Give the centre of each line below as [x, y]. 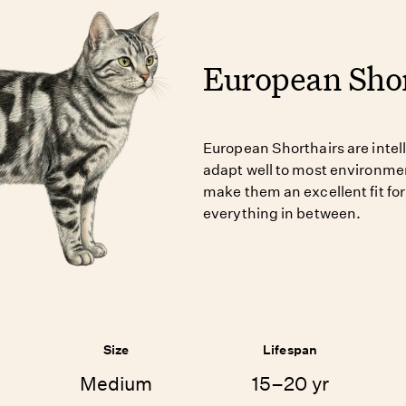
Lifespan [290, 350]
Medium [116, 384]
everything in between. [282, 213]
